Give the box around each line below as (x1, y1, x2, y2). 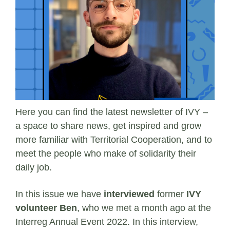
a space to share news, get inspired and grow (15, 120, 201, 131)
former (155, 188, 186, 199)
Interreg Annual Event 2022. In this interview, (15, 216, 198, 227)
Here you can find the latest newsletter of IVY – (15, 106, 208, 117)
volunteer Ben (15, 202, 77, 213)
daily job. (15, 162, 52, 172)
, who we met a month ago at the (77, 202, 211, 213)
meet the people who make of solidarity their (15, 148, 196, 159)
